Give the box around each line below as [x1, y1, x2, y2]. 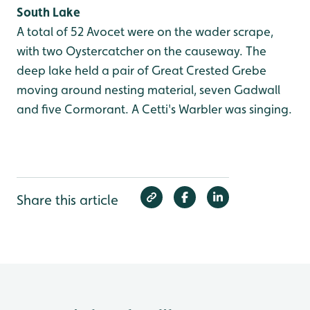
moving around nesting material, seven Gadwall [17, 82, 280, 97]
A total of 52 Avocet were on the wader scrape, [17, 24, 273, 39]
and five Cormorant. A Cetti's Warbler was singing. [17, 101, 292, 116]
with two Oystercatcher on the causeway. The [17, 43, 266, 58]
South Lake [17, 4, 80, 19]
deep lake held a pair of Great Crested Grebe [17, 62, 266, 77]
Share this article [17, 191, 118, 208]
